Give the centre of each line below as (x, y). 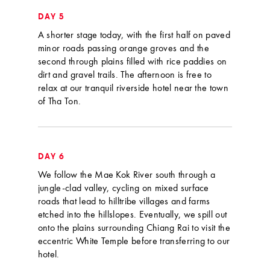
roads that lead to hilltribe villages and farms (124, 202)
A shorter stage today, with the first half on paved (134, 35)
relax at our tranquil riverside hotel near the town (133, 88)
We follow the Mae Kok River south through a (127, 175)
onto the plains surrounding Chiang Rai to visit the (134, 228)
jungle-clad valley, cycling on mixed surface (123, 188)
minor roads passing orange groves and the (123, 49)
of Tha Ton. (59, 102)
